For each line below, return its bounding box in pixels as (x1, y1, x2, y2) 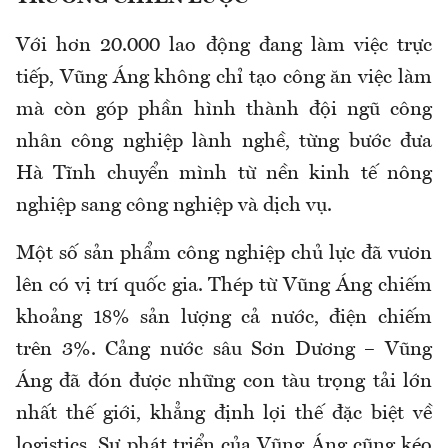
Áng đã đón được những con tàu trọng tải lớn (16, 372, 432, 393)
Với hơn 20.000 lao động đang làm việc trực (16, 36, 432, 57)
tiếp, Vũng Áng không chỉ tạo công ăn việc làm (16, 68, 432, 89)
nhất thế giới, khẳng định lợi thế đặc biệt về (16, 404, 432, 425)
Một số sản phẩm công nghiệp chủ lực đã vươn (16, 244, 432, 265)
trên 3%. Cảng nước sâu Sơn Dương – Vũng (16, 340, 432, 361)
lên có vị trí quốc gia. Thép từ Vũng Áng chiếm (16, 276, 432, 297)
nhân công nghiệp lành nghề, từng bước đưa (16, 132, 432, 153)
